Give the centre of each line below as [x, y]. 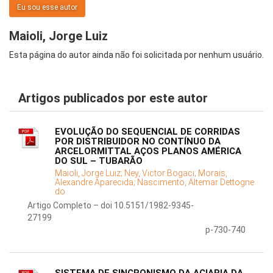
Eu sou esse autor [47, 8]
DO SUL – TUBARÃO [99, 161]
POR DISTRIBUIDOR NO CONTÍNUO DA [138, 142]
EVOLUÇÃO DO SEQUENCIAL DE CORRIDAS [147, 132]
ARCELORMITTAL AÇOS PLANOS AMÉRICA [148, 151]
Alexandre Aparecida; [96, 183]
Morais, [213, 173]
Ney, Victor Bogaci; [161, 173]
